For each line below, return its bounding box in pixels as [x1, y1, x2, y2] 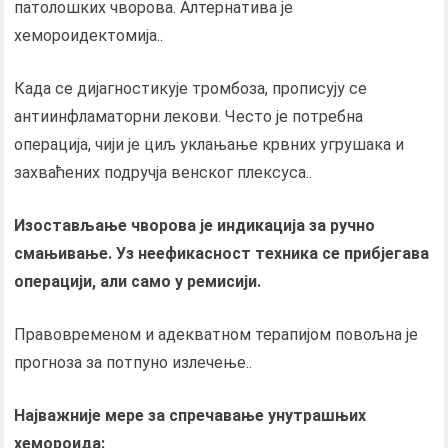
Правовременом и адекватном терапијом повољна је [14, 324, 419, 344]
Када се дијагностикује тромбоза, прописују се [14, 78, 368, 98]
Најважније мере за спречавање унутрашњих [14, 405, 367, 425]
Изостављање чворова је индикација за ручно [14, 215, 376, 235]
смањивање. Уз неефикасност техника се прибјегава [14, 243, 430, 263]
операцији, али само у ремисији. [14, 271, 262, 291]
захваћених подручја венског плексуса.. [14, 162, 313, 182]
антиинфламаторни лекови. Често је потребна [14, 106, 364, 126]
